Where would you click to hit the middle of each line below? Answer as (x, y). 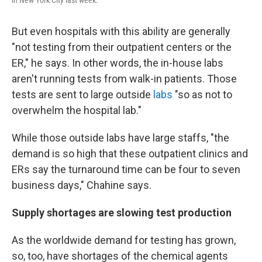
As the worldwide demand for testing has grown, (124, 240)
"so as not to (202, 94)
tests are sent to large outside (82, 94)
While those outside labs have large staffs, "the (120, 137)
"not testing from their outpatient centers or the (122, 47)
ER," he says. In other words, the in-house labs (118, 63)
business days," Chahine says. (82, 185)
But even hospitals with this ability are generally (121, 31)
